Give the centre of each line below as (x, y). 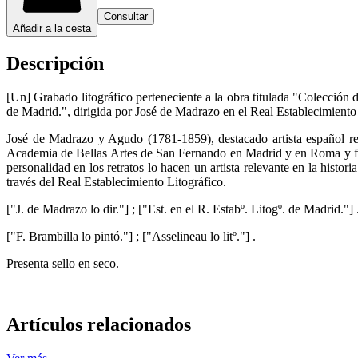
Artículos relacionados (99, 324)
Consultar (126, 16)
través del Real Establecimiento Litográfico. (116, 181)
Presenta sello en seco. (63, 263)
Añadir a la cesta (52, 28)
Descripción (55, 63)
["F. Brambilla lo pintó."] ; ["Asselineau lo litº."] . (131, 236)
